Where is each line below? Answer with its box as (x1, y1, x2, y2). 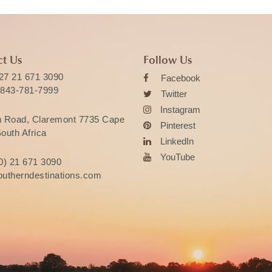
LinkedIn (160, 136, 194, 146)
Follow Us (143, 53, 192, 67)
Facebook (161, 73, 200, 83)
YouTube (160, 152, 195, 162)
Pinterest (160, 120, 195, 131)
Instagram (160, 104, 200, 115)
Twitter (161, 89, 187, 99)
